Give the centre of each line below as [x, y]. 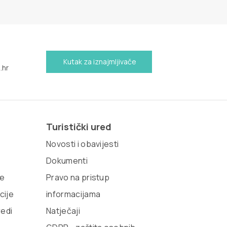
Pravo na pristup [78, 177]
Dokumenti [67, 160]
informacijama [73, 194]
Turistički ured [79, 126]
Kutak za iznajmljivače [99, 62]
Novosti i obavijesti [83, 144]
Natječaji [63, 211]
